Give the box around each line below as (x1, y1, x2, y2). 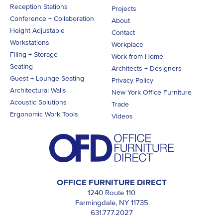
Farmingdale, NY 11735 (75, 198, 148, 207)
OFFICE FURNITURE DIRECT (56, 177, 167, 188)
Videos (111, 111, 133, 120)
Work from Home (111, 52, 163, 61)
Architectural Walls (10, 86, 66, 95)
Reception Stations (10, 2, 68, 11)
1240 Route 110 (88, 188, 135, 197)
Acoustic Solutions (10, 98, 67, 107)
